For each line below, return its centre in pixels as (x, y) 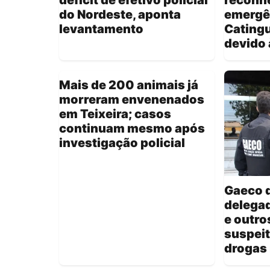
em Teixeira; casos (115, 114)
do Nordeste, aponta (120, 14)
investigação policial (122, 143)
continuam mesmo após (132, 128)
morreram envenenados (132, 99)
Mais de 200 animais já (129, 85)
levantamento (101, 29)
